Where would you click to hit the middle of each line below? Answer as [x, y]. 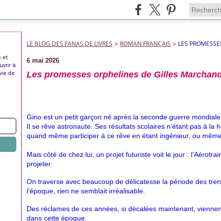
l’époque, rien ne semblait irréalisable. [86, 191]
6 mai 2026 [43, 60]
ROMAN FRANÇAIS [145, 44]
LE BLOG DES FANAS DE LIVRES [70, 44]
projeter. [39, 164]
